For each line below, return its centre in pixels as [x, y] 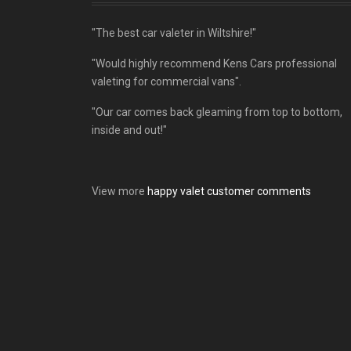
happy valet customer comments [229, 192]
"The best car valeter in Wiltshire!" [174, 33]
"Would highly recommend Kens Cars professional [214, 64]
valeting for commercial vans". [166, 82]
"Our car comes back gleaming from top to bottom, [217, 112]
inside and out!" [129, 130]
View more [119, 192]
